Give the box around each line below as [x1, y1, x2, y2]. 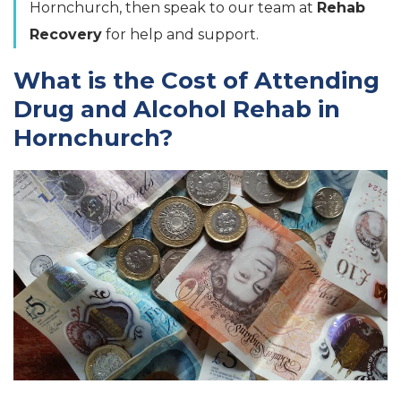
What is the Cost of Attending [13, 66, 380, 96]
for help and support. [102, 26, 259, 44]
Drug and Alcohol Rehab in [13, 95, 340, 124]
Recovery [30, 26, 102, 44]
